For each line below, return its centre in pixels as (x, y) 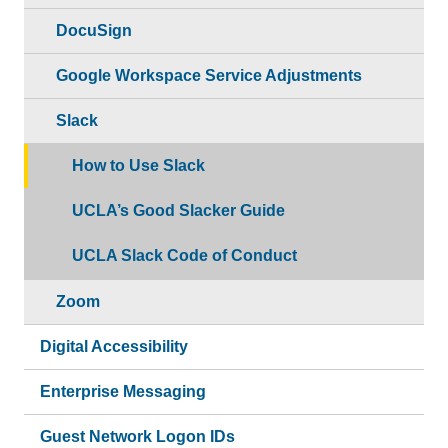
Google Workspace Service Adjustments (209, 75)
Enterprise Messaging (123, 391)
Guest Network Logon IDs (137, 436)
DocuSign (94, 30)
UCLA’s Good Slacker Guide (178, 210)
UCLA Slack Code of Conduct (184, 255)
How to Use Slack (138, 165)
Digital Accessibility (114, 346)
